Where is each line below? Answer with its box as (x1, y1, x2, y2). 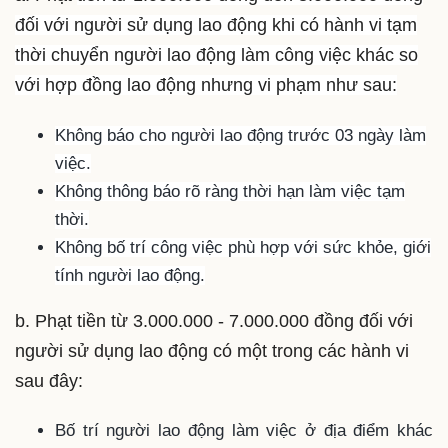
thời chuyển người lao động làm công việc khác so (15, 44, 418, 65)
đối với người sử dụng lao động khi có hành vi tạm (15, 14, 417, 35)
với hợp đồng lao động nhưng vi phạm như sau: (15, 74, 397, 95)
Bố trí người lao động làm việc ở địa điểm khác (55, 421, 433, 441)
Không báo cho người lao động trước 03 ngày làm (55, 125, 426, 145)
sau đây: (15, 370, 83, 391)
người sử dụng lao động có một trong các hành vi (15, 340, 409, 361)
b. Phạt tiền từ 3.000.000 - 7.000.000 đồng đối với (15, 310, 413, 331)
